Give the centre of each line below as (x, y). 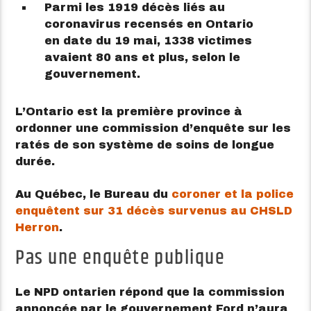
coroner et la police (233, 194)
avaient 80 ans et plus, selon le (143, 57)
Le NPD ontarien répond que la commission (150, 292)
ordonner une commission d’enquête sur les (153, 128)
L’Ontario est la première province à (129, 112)
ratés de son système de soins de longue (145, 145)
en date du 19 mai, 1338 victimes (149, 40)
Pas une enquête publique (120, 258)
